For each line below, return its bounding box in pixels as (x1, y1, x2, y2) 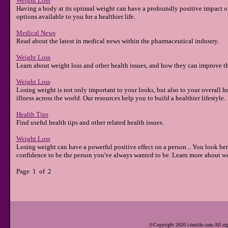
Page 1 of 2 (16, 167, 51, 176)
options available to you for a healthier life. (16, 13, 135, 21)
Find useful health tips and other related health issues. (16, 119, 164, 127)
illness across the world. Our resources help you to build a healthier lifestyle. (16, 94, 225, 102)
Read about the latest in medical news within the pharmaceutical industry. (16, 37, 219, 45)
